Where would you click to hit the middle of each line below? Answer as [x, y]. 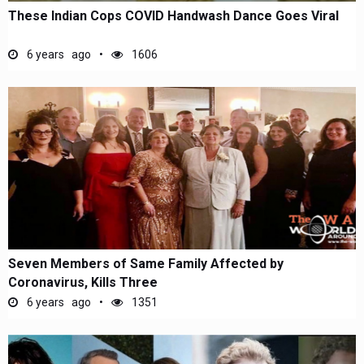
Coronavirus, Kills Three [83, 282]
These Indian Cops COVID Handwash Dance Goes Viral [173, 16]
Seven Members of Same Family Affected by [146, 264]
